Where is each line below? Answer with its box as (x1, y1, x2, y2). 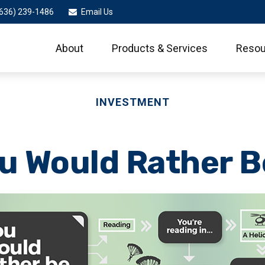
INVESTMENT (95, 96, 170, 108)
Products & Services (112, 42, 208, 55)
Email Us (80, 7, 113, 17)
